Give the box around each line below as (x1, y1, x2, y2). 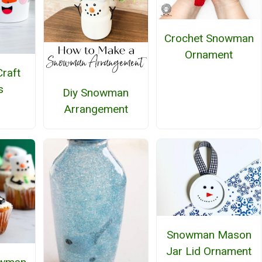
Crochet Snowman (164, 32, 254, 46)
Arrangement (63, 102, 128, 116)
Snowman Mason (166, 228, 251, 242)
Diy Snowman (63, 85, 129, 99)
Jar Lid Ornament (166, 244, 252, 258)
